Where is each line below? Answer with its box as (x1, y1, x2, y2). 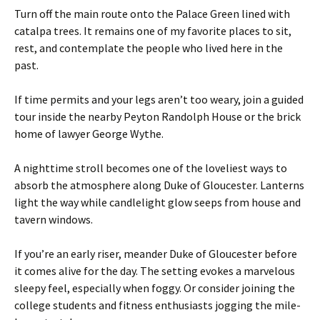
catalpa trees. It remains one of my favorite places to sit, (14, 23, 291, 38)
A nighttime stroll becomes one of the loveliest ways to (14, 160, 287, 175)
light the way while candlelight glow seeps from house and (14, 194, 301, 209)
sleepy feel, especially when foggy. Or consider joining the (14, 280, 295, 295)
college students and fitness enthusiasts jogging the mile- (14, 297, 301, 312)
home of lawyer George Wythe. (14, 126, 164, 141)
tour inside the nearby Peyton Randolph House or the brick (14, 109, 301, 124)
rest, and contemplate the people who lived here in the (14, 40, 283, 55)
